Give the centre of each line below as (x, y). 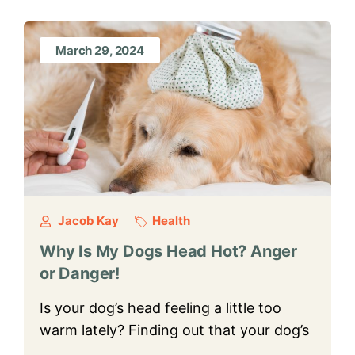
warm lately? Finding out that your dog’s (174, 330)
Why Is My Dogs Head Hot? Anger (168, 251)
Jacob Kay (88, 221)
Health (171, 221)
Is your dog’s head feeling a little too (160, 308)
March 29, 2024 (100, 50)
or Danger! (80, 273)
